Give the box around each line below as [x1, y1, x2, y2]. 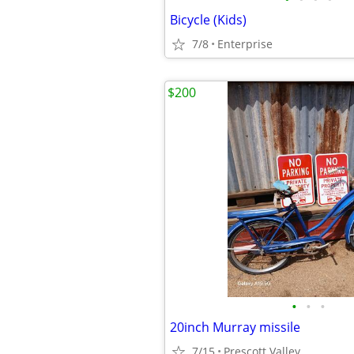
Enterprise [217, 36, 273, 51]
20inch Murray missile [170, 318, 300, 336]
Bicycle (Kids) [170, 11, 247, 28]
